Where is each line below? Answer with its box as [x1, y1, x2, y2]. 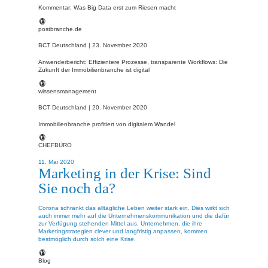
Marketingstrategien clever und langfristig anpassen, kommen [38, 228, 208, 235]
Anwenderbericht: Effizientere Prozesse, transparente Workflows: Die [38, 58, 228, 65]
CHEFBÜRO [38, 142, 72, 149]
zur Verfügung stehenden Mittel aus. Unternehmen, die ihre [38, 220, 202, 227]
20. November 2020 [92, 104, 147, 111]
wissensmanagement [38, 87, 96, 95]
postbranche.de [38, 25, 82, 32]
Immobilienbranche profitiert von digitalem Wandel [38, 120, 175, 127]
